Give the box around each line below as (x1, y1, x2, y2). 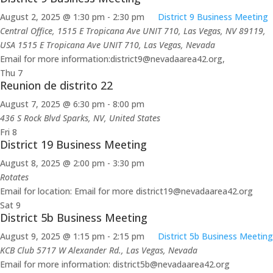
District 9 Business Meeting (158, 11, 268, 23)
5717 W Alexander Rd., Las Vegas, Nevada (37, 244, 197, 257)
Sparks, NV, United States (63, 112, 160, 124)
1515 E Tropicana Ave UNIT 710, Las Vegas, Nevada (18, 39, 215, 51)
